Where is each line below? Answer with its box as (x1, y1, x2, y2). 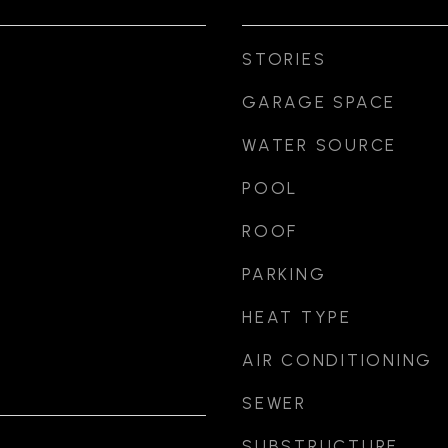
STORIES (242, 49, 327, 69)
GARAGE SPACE (242, 92, 396, 112)
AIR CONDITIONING (242, 350, 433, 370)
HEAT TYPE (242, 307, 352, 327)
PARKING (242, 264, 327, 284)
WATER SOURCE (242, 135, 397, 155)
